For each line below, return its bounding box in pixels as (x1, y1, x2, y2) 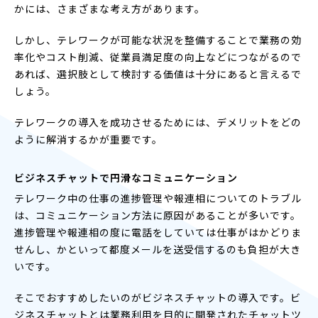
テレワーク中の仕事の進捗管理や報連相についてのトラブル (14, 190, 302, 205)
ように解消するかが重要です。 (14, 131, 163, 146)
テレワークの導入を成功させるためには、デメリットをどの (14, 114, 302, 129)
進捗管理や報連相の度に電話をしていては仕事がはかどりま (14, 224, 302, 239)
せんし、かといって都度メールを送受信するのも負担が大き (14, 241, 301, 256)
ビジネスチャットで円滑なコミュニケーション (14, 170, 238, 185)
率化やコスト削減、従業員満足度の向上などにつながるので (14, 49, 302, 64)
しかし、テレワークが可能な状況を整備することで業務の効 (14, 32, 302, 47)
